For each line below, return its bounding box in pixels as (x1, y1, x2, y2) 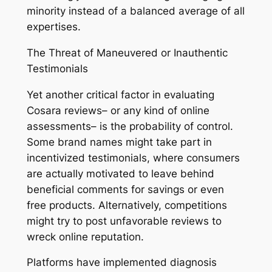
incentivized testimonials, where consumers (26, 151, 240, 164)
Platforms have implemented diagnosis (26, 256, 217, 269)
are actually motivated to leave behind (26, 167, 214, 180)
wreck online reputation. (26, 230, 144, 243)
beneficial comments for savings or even (26, 183, 224, 195)
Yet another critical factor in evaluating (26, 88, 214, 101)
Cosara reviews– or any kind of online (26, 104, 209, 117)
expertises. (26, 21, 81, 33)
